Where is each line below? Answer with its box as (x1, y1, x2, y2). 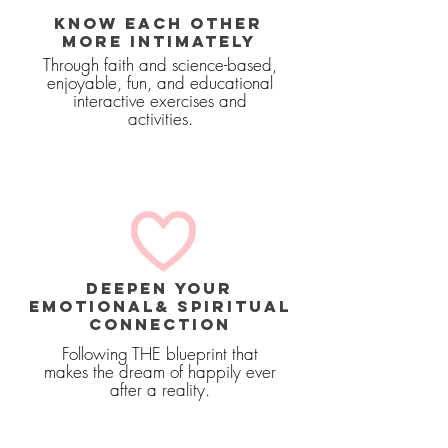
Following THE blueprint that (62, 342, 258, 365)
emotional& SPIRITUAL (28, 296, 291, 316)
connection (88, 314, 231, 334)
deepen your (86, 278, 233, 298)
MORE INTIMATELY (61, 31, 256, 51)
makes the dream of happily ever (44, 360, 276, 383)
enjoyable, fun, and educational (47, 71, 273, 94)
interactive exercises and (73, 89, 247, 112)
